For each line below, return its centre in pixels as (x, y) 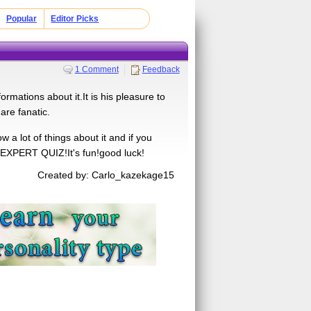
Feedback (161, 69)
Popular (21, 19)
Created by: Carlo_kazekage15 (106, 175)
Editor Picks (75, 19)
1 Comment (96, 69)
